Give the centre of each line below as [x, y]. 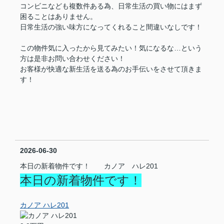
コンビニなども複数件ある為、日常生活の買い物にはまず [111, 6]
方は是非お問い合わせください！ [72, 58]
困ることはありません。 [58, 16]
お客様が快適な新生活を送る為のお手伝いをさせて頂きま [111, 69]
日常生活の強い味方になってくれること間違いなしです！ [111, 27]
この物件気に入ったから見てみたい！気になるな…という [111, 48]
